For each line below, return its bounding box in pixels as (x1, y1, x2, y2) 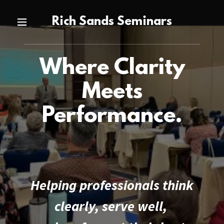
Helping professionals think (30, 176, 193, 194)
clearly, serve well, (54, 197, 170, 215)
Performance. (42, 104, 182, 129)
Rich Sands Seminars (52, 15, 172, 29)
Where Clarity (39, 56, 185, 81)
